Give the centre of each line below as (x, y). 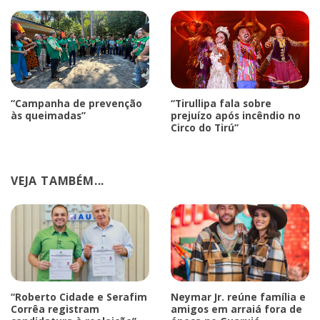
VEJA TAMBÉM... (58, 180)
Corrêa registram (55, 309)
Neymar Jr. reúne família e (238, 296)
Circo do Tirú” (205, 128)
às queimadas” (48, 116)
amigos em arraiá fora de (236, 309)
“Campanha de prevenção (76, 104)
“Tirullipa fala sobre (221, 104)
